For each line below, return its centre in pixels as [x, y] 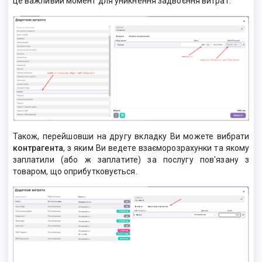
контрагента [38, 148]
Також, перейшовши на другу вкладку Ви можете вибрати [131, 136]
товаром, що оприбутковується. [75, 171]
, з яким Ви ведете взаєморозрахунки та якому [156, 148]
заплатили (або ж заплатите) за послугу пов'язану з [131, 159]
